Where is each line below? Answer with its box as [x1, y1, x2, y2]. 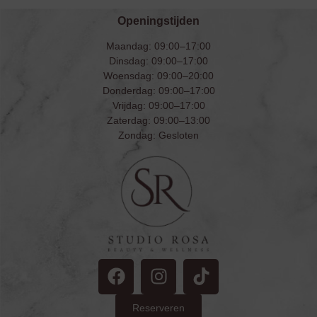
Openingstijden [117, 14, 200, 27]
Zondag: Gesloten [118, 129, 199, 141]
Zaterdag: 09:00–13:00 [107, 114, 210, 126]
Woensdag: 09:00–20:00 [103, 69, 214, 81]
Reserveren [132, 301, 185, 313]
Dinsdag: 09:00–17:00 [109, 54, 208, 67]
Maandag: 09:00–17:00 [106, 40, 211, 52]
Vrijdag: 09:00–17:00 [112, 99, 205, 111]
